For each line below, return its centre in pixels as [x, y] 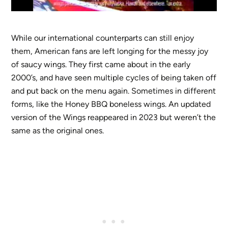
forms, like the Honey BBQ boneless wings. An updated [111, 104]
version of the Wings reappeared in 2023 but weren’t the [114, 117]
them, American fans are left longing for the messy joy [110, 51]
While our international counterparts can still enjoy [103, 38]
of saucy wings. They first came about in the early [101, 64]
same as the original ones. [58, 130]
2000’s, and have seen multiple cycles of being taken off [114, 77]
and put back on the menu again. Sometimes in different [114, 91]
